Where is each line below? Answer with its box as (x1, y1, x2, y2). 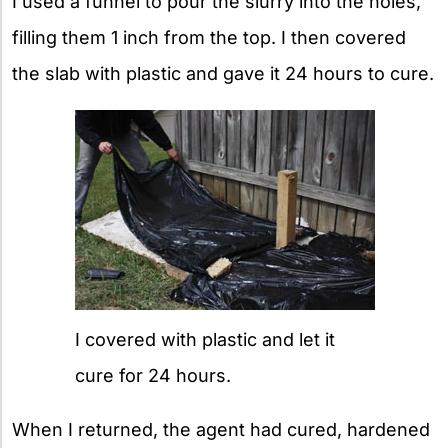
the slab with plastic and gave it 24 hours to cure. (12, 63, 434, 85)
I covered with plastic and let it (75, 329, 335, 351)
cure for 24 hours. (75, 365, 231, 387)
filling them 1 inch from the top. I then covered (12, 27, 406, 49)
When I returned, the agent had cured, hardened (12, 419, 430, 441)
